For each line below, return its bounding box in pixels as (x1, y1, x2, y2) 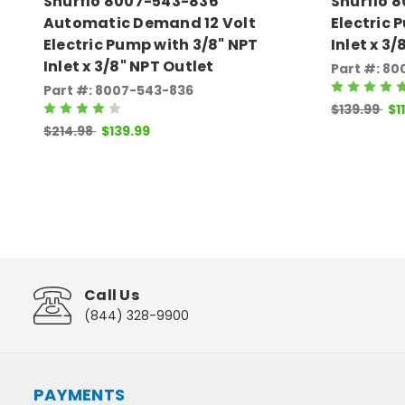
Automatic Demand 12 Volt (42, 12, 256, 33)
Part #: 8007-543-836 (42, 80, 193, 99)
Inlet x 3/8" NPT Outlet (42, 55, 214, 77)
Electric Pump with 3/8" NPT (42, 33, 259, 55)
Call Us (84, 285, 139, 306)
